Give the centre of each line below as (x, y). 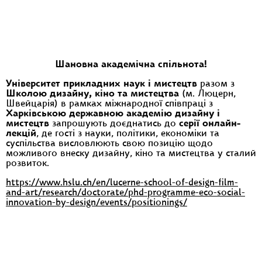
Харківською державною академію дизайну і (113, 114)
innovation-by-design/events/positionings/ (96, 203)
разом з (216, 84)
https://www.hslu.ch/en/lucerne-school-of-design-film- (122, 183)
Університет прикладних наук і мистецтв (101, 84)
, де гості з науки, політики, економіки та (128, 134)
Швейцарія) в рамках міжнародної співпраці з (109, 104)
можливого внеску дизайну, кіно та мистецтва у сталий (131, 154)
